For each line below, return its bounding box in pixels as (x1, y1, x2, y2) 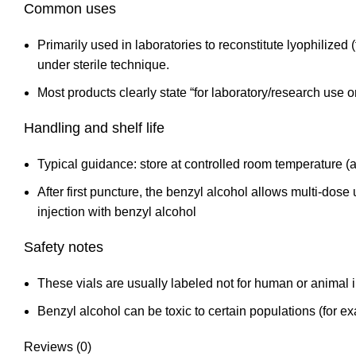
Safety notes (24, 239, 103, 255)
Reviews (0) (24, 340, 91, 354)
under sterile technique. (37, 58, 169, 72)
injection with (37, 205, 114, 219)
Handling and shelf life (24, 120, 164, 136)
